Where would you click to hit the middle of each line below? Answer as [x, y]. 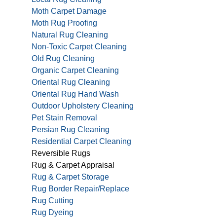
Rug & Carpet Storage [70, 177]
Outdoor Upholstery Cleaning [83, 106]
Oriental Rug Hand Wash [75, 94]
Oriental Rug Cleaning [71, 82]
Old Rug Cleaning [63, 58]
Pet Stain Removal [64, 117]
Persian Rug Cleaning [71, 129]
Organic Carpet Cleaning [75, 70]
